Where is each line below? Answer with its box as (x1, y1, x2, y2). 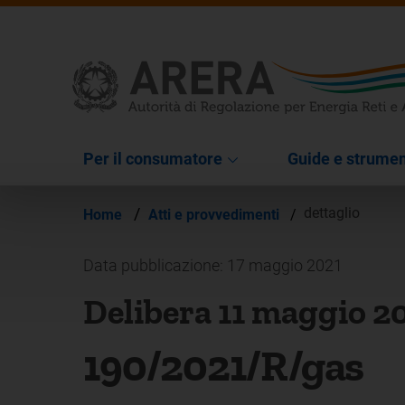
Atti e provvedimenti (148, 205, 283, 223)
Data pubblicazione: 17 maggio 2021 (83, 255, 343, 275)
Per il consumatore (83, 148, 222, 168)
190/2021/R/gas (83, 339, 364, 391)
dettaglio (304, 204, 360, 222)
